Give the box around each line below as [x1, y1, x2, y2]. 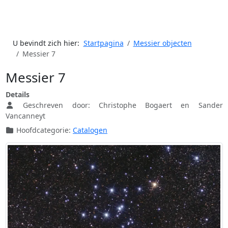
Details [5, 90, 30, 100]
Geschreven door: [14, 100, 99, 110]
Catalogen [73, 125, 107, 135]
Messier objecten [133, 38, 192, 48]
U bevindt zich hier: [12, 38, 83, 48]
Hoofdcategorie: [14, 125, 73, 135]
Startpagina [83, 38, 124, 48]
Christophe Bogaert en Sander [98, 100, 223, 110]
